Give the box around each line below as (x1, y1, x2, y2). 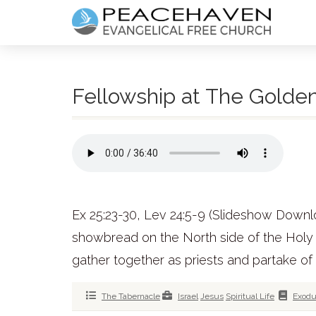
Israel (178, 291, 198, 301)
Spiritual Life (226, 291, 274, 301)
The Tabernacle (102, 291, 160, 301)
